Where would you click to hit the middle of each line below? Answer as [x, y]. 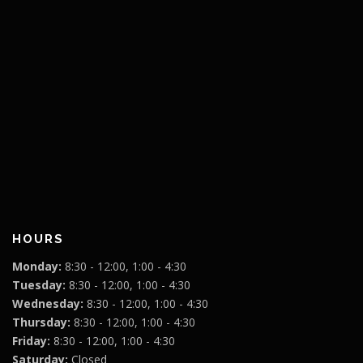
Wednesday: [48, 304]
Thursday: [41, 322]
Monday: [37, 267]
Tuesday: [39, 285]
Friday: [31, 341]
